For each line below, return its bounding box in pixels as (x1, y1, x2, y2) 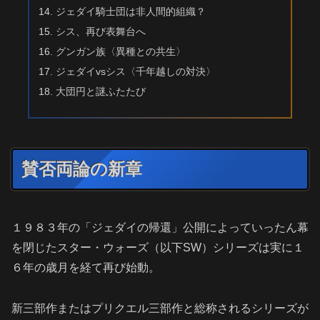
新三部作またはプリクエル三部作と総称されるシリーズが (11, 301, 309, 314)
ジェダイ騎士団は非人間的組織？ (56, 6, 206, 18)
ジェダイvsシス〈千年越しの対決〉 (56, 65, 216, 77)
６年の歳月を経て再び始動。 (11, 261, 160, 274)
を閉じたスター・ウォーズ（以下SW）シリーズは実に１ (11, 241, 304, 254)
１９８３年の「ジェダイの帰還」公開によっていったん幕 (11, 221, 309, 234)
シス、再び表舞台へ (56, 26, 146, 38)
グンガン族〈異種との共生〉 (56, 45, 186, 57)
